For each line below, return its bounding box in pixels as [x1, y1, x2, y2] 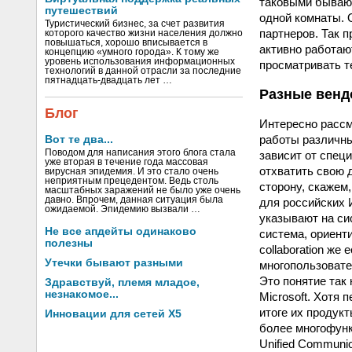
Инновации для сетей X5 [45, 308, 181, 320]
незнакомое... [45, 288, 119, 300]
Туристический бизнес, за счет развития [45, 19, 225, 28]
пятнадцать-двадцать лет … [45, 75, 172, 85]
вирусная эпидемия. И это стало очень [45, 167, 218, 176]
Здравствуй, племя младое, [45, 277, 200, 288]
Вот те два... [45, 134, 113, 145]
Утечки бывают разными [45, 257, 183, 269]
